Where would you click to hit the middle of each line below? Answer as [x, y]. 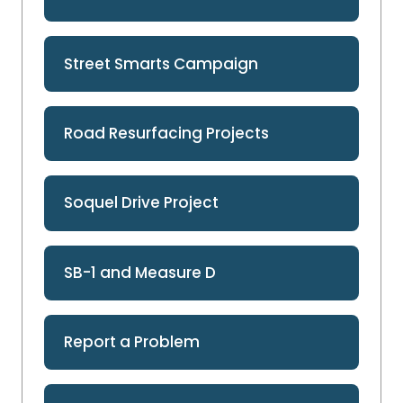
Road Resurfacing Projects [167, 134]
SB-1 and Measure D [140, 272]
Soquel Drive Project [142, 203]
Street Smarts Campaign [161, 63]
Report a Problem [132, 342]
